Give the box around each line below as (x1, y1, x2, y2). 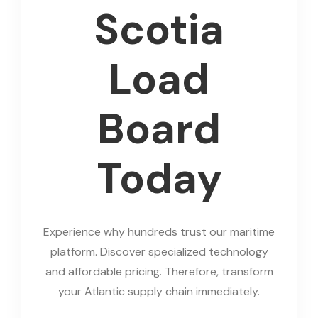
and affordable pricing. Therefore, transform (45, 264, 273, 280)
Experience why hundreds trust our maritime (43, 224, 275, 240)
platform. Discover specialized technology (50, 244, 268, 260)
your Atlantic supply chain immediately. (58, 284, 260, 300)
